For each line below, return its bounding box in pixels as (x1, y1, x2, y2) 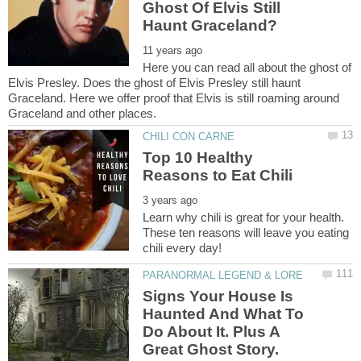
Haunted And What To (143, 305, 305, 322)
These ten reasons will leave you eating (143, 225, 350, 239)
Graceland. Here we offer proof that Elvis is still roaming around (8, 91, 339, 106)
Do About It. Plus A (143, 322, 280, 340)
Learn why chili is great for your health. (143, 210, 345, 224)
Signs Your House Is (143, 287, 294, 305)
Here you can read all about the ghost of (143, 60, 352, 75)
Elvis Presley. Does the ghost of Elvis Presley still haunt (8, 76, 301, 90)
